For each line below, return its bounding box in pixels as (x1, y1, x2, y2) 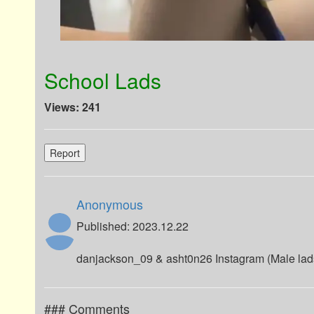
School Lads (44, 64, 162, 95)
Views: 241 (44, 98, 102, 115)
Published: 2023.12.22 (76, 217, 189, 234)
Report (50, 145, 81, 160)
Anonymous (76, 194, 144, 213)
